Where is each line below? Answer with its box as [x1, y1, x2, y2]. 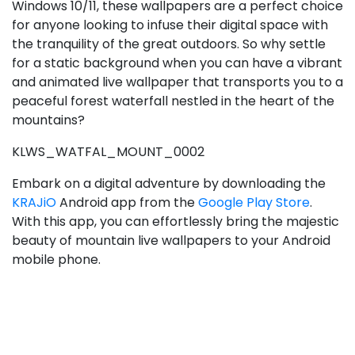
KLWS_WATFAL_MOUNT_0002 [12, 143, 204, 162]
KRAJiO [12, 193, 56, 212]
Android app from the [56, 193, 198, 212]
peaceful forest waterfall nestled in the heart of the [12, 92, 334, 111]
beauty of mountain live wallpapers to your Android [12, 231, 330, 250]
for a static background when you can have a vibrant [12, 54, 342, 73]
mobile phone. [12, 250, 101, 269]
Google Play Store [198, 193, 310, 212]
